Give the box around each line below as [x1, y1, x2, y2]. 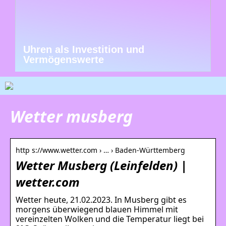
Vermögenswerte [23, 54, 104, 65]
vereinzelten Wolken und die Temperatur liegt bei [16, 213, 204, 224]
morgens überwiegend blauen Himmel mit [16, 203, 178, 215]
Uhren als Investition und [23, 44, 144, 55]
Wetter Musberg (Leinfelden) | [16, 156, 187, 174]
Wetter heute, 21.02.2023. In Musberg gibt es [16, 194, 187, 205]
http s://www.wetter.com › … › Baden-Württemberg [16, 145, 185, 155]
